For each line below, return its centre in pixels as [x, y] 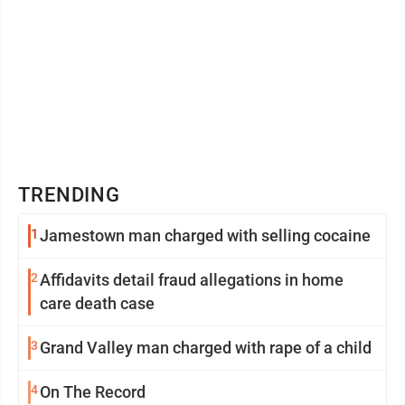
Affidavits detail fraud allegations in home [192, 279]
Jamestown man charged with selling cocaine [205, 235]
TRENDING [70, 194]
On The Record [93, 391]
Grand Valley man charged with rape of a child [206, 347]
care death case [97, 303]
